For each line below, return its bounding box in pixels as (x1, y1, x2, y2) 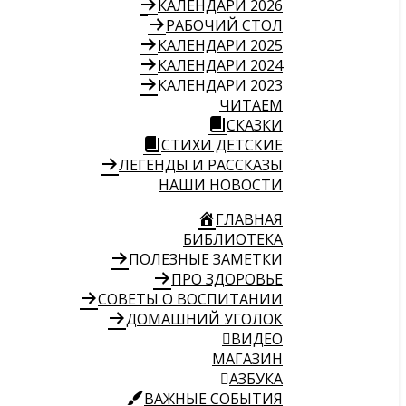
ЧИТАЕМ (219, 95, 283, 115)
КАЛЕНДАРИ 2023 (158, 75, 283, 95)
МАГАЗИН (212, 349, 283, 369)
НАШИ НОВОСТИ (159, 175, 283, 195)
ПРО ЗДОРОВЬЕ (171, 269, 283, 289)
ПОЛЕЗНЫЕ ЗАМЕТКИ (129, 249, 283, 269)
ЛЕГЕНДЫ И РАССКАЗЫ (119, 155, 283, 175)
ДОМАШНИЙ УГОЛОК (126, 309, 283, 329)
